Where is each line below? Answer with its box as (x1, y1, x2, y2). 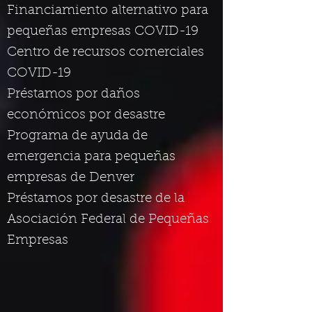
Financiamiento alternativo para (7, 4, 208, 17)
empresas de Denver (7, 171, 134, 185)
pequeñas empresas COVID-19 (7, 25, 198, 38)
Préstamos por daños (7, 88, 140, 101)
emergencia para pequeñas (7, 150, 175, 164)
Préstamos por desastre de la (7, 192, 185, 205)
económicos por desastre (7, 109, 165, 122)
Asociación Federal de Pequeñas (7, 213, 209, 226)
